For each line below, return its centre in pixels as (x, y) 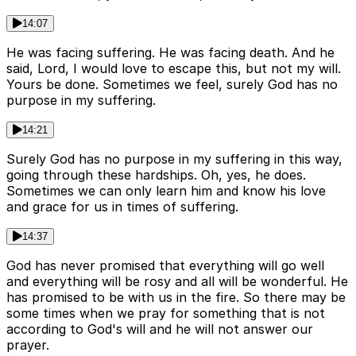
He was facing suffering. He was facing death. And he (170, 52)
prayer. (28, 344)
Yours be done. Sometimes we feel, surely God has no (172, 84)
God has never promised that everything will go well (165, 265)
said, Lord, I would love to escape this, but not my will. (174, 68)
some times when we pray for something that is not (166, 313)
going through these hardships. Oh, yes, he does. (156, 174)
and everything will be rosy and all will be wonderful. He (177, 281)
